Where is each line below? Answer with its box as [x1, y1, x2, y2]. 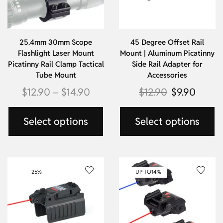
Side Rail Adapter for [132, 59, 203, 69]
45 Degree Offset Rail [130, 37, 204, 47]
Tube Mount [35, 70, 76, 80]
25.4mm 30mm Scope [19, 37, 92, 47]
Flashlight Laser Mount [17, 48, 94, 58]
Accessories [147, 70, 187, 80]
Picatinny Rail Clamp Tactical [7, 59, 104, 69]
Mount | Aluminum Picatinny [120, 48, 215, 58]
